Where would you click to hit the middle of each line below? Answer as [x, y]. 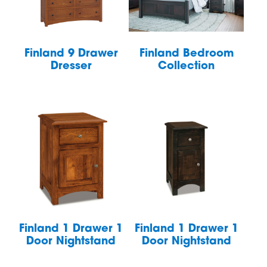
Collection [187, 67]
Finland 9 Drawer [71, 54]
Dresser [71, 67]
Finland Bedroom [186, 54]
